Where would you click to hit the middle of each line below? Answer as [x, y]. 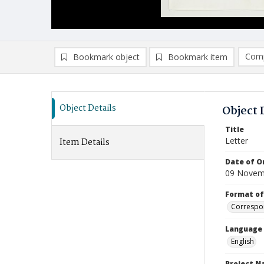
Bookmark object [106, 57]
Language [244, 229]
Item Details [85, 143]
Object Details [88, 108]
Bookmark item [198, 57]
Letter [237, 141]
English [242, 241]
